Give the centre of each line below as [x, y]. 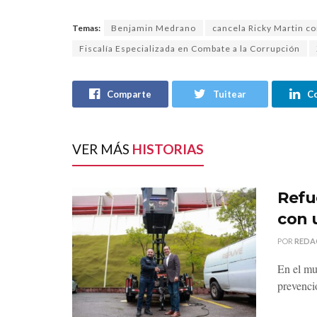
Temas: [86, 28]
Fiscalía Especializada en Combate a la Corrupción [190, 48]
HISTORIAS [167, 149]
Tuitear [230, 94]
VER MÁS [101, 149]
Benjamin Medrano [154, 28]
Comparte [129, 94]
